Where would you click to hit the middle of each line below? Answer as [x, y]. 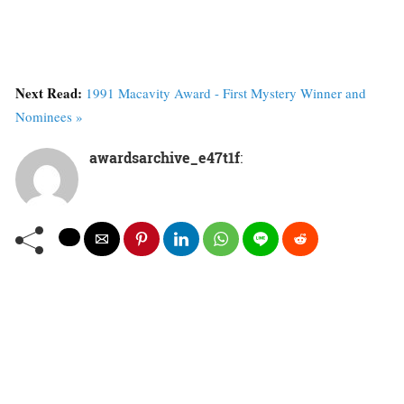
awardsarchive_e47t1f [165, 158]
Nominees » [49, 117]
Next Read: [50, 93]
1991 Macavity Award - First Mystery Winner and [226, 93]
